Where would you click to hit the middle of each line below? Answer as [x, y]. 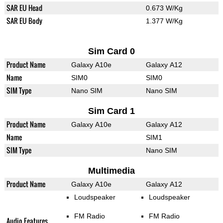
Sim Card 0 [111, 52]
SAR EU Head [24, 8]
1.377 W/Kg [164, 21]
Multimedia [111, 171]
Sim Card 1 [111, 111]
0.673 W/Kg [164, 8]
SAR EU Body [24, 21]
